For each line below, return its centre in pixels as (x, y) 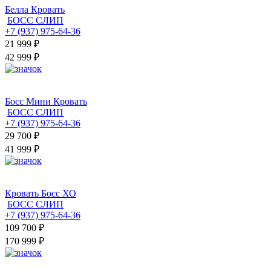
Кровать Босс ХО (41, 194)
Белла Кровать (35, 10)
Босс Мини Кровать (46, 102)
